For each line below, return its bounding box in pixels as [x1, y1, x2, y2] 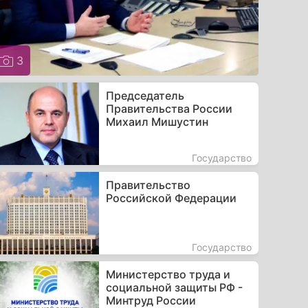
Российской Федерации [105, 190, 236, 205]
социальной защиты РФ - [105, 280, 243, 294]
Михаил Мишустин [105, 114, 208, 129]
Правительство [105, 177, 190, 192]
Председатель [105, 88, 184, 102]
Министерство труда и [105, 267, 230, 281]
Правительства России [105, 101, 232, 115]
